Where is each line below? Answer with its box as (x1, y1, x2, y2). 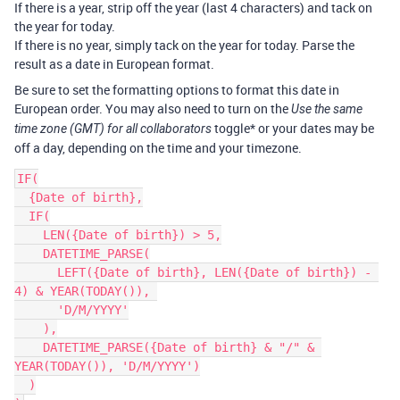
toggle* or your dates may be (212, 119, 374, 137)
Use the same (291, 101, 362, 116)
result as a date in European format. (14, 54, 214, 72)
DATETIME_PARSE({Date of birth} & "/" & (14, 339, 43, 354)
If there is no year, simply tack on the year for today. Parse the (14, 36, 354, 54)
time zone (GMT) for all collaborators (14, 121, 212, 136)
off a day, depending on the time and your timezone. (14, 138, 302, 156)
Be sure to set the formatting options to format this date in (14, 80, 339, 98)
